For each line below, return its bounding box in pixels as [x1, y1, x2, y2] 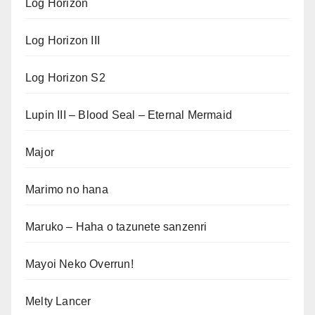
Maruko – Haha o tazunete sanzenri [25, 220, 207, 233]
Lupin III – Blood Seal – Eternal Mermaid [25, 108, 232, 121]
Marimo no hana [25, 183, 108, 195]
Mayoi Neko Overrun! [25, 257, 134, 270]
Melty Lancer [25, 295, 91, 307]
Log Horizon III [25, 34, 100, 46]
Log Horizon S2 [25, 71, 105, 84]
